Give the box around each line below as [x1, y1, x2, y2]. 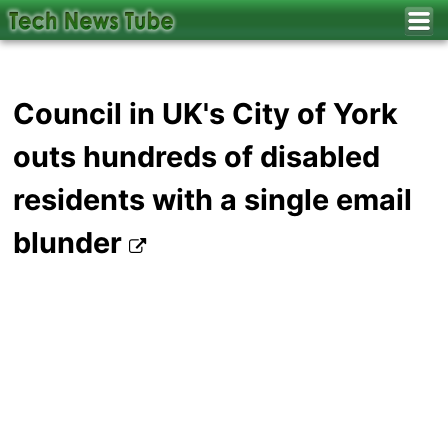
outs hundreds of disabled [13, 139, 381, 175]
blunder [13, 225, 130, 261]
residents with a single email [13, 182, 413, 218]
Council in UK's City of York [13, 96, 399, 132]
